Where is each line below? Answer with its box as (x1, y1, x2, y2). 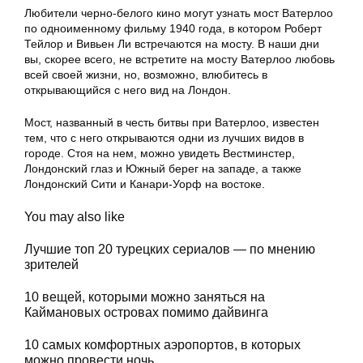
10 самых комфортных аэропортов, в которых (24, 337, 301, 352)
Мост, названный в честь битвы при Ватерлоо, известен (24, 116, 319, 130)
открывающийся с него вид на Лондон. (24, 83, 231, 97)
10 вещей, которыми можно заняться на (24, 289, 265, 305)
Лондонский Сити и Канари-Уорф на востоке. (24, 177, 265, 191)
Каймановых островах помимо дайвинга (24, 305, 268, 320)
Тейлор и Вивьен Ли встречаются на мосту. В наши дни (24, 37, 319, 51)
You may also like (24, 209, 125, 224)
